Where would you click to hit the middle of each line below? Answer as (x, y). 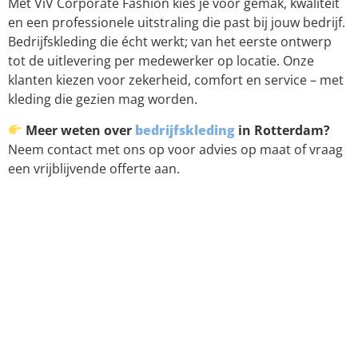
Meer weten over (81, 130)
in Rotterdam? (283, 130)
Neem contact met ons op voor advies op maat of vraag (175, 149)
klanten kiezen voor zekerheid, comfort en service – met (176, 80)
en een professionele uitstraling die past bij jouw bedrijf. (177, 23)
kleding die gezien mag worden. (103, 99)
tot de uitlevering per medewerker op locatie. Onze (161, 61)
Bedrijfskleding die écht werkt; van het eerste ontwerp (170, 42)
